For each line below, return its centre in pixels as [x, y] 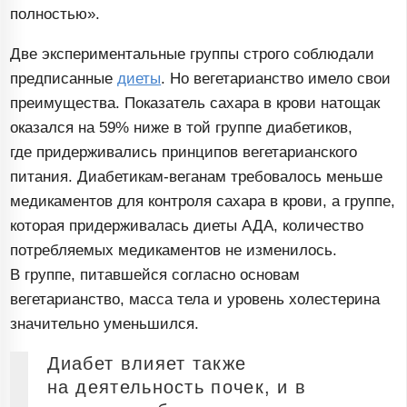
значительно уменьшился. [105, 324]
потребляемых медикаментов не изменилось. [174, 251]
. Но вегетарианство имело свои [276, 79]
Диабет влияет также [147, 364]
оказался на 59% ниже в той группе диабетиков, [182, 128]
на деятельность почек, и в [177, 387]
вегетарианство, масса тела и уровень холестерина [195, 300]
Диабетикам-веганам [152, 177]
